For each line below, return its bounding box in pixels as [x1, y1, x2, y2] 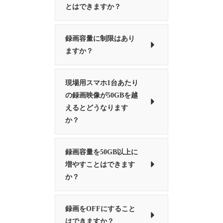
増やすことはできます [65, 160, 135, 168]
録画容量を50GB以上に [65, 148, 138, 156]
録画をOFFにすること [65, 205, 136, 213]
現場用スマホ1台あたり [65, 79, 139, 87]
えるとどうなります [65, 104, 128, 111]
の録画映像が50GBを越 [65, 91, 138, 99]
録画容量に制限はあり [65, 34, 135, 42]
